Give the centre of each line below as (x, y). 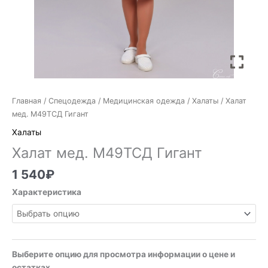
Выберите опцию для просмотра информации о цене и (124, 255)
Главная (27, 101)
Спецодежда (72, 101)
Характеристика (47, 192)
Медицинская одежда (144, 101)
